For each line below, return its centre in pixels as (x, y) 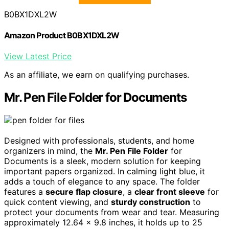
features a (25, 192)
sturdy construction (151, 202)
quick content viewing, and (58, 202)
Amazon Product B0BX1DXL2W (62, 36)
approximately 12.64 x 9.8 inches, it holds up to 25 (103, 223)
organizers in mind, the (50, 151)
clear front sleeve (170, 192)
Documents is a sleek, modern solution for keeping (102, 161)
